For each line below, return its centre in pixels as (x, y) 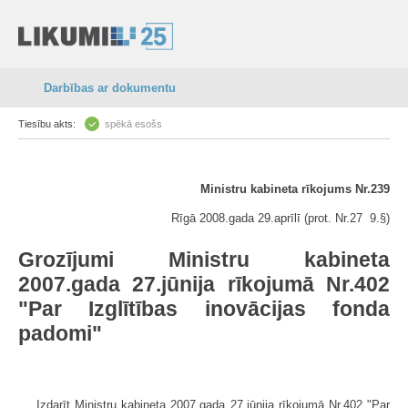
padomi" (60, 333)
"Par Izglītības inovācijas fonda (204, 309)
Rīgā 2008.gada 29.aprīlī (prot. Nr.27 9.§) (280, 218)
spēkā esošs (133, 124)
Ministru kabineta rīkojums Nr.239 (295, 189)
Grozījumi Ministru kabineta (204, 260)
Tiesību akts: (47, 124)
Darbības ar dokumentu (110, 88)
